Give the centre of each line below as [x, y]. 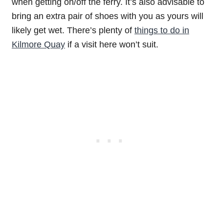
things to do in [162, 30]
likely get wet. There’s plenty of [73, 30]
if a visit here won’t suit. [112, 44]
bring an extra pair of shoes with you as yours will [108, 16]
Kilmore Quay [38, 44]
